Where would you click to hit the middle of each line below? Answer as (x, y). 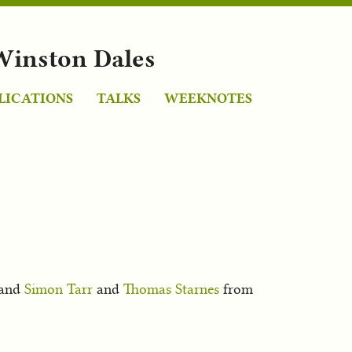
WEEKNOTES (208, 98)
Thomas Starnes (171, 289)
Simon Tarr (59, 289)
